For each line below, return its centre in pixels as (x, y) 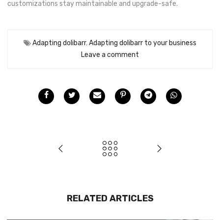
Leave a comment (110, 55)
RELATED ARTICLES (110, 199)
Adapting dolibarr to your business (143, 43)
